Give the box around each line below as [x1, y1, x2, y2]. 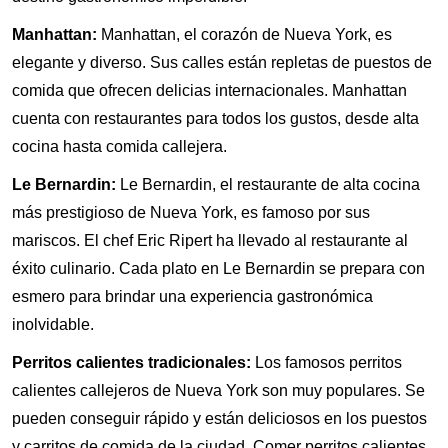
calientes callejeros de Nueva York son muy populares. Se [12, 381, 425, 399]
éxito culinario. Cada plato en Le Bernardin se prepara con [12, 259, 425, 277]
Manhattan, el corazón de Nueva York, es [97, 25, 392, 43]
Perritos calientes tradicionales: [12, 353, 251, 371]
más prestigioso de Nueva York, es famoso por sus [12, 203, 370, 221]
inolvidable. [12, 315, 94, 333]
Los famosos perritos [251, 353, 402, 371]
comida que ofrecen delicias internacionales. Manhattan [12, 81, 407, 99]
